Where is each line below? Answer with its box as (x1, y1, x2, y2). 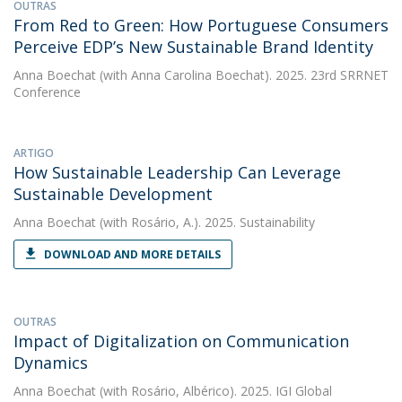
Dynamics (13, 352, 88, 373)
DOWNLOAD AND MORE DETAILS (44, 247, 221, 262)
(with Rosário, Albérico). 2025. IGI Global (96, 382, 332, 399)
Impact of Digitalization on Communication (13, 330, 349, 352)
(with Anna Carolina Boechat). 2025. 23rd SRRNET (96, 66, 389, 83)
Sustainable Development (13, 183, 213, 205)
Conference (13, 83, 81, 100)
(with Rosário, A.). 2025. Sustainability (96, 214, 315, 231)
